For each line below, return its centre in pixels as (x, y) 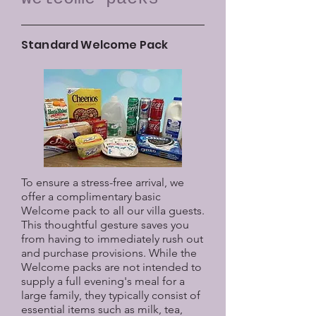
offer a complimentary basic (91, 196)
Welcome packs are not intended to (111, 267)
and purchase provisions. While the (109, 253)
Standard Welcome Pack (95, 45)
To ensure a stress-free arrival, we (103, 182)
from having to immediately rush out (112, 239)
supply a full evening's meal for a (103, 281)
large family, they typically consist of (111, 295)
